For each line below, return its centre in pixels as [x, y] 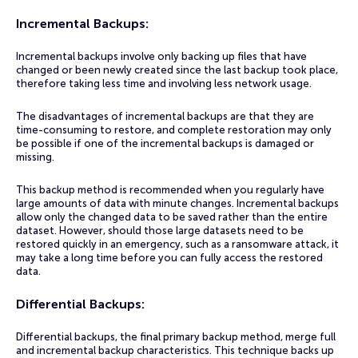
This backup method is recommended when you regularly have [170, 190]
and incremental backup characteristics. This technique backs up [175, 350]
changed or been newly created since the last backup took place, [177, 70]
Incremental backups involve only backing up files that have [161, 56]
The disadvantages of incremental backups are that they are [165, 116]
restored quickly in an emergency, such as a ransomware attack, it [177, 244]
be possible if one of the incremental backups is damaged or [165, 143]
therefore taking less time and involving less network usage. [165, 84]
